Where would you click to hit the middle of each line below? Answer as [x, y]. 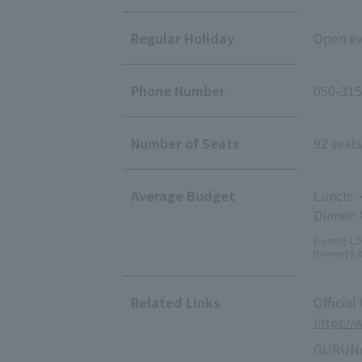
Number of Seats [185, 143]
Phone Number [178, 90]
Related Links [175, 302]
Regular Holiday [183, 38]
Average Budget [183, 195]
